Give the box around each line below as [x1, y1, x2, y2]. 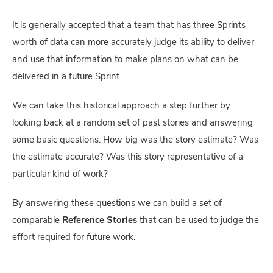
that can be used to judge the [137, 216, 259, 225]
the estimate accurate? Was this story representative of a [12, 152, 243, 162]
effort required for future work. [12, 233, 135, 243]
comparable [12, 216, 62, 225]
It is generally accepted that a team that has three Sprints [12, 21, 246, 30]
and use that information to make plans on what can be [12, 55, 238, 65]
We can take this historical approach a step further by [12, 101, 230, 111]
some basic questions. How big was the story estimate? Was [12, 135, 258, 145]
